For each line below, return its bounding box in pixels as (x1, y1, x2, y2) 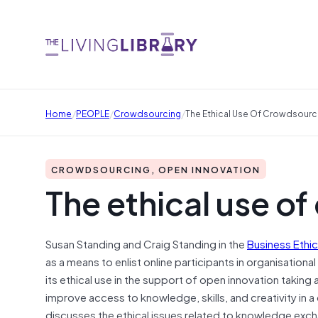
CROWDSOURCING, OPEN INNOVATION (51, 162, 261, 176)
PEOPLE (76, 105, 109, 120)
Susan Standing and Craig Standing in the (45, 234, 247, 252)
